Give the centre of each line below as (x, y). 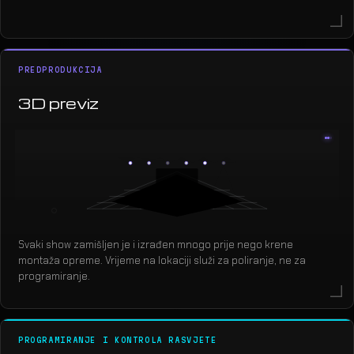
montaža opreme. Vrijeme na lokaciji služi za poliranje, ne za (162, 260)
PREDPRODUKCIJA (60, 70)
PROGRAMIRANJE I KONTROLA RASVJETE (118, 341)
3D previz (58, 103)
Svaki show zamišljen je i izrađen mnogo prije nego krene (156, 244)
